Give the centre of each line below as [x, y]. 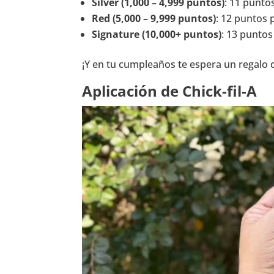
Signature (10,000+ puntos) [157, 35]
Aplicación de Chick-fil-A [170, 91]
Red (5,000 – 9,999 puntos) [154, 19]
